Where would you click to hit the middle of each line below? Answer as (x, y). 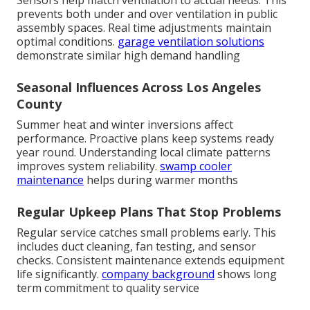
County (39, 103)
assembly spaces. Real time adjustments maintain (144, 27)
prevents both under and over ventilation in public (147, 13)
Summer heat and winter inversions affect (125, 124)
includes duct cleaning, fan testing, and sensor (136, 246)
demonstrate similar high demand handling (128, 55)
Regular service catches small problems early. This (146, 232)
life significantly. (59, 274)
